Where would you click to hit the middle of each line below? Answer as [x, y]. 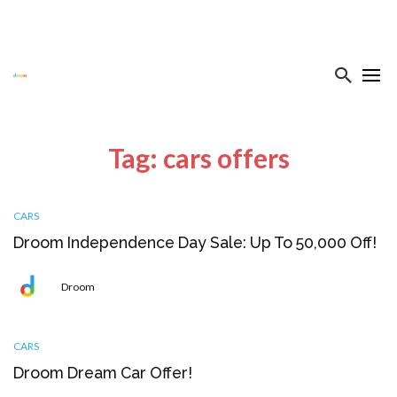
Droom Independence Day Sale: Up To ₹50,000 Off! [195, 242]
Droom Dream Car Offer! [103, 373]
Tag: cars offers [198, 158]
